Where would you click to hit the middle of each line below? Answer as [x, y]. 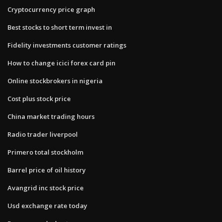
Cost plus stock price [39, 98]
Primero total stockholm [45, 152]
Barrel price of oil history [47, 170]
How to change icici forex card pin [61, 63]
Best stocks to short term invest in [60, 27]
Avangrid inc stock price [46, 188]
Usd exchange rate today [47, 205]
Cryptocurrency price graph [51, 9]
